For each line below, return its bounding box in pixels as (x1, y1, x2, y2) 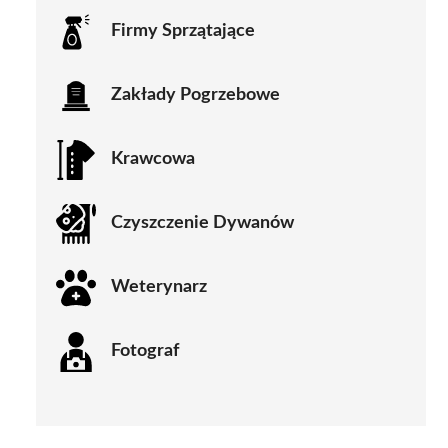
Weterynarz (111, 278, 207, 297)
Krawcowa (111, 150, 195, 169)
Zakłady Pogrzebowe (111, 86, 280, 105)
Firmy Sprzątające (111, 22, 255, 41)
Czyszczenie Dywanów (111, 214, 294, 233)
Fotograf (111, 342, 179, 361)
